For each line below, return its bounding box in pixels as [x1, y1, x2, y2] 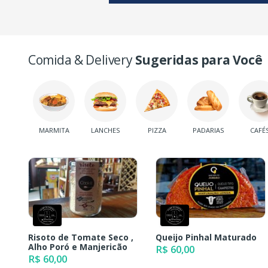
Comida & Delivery [28, 51, 135, 68]
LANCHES [91, 126, 120, 135]
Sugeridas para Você [135, 51, 263, 68]
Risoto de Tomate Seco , [28, 231, 133, 243]
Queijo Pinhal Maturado [156, 231, 257, 243]
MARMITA [38, 126, 69, 135]
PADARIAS [193, 126, 224, 135]
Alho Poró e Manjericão [28, 240, 127, 252]
